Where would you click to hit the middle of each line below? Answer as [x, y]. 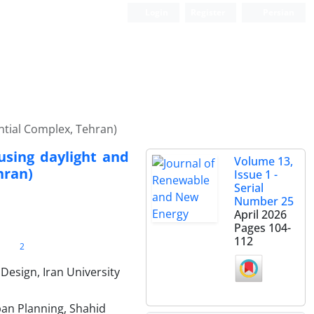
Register [208, 12]
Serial [249, 188]
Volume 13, [264, 161]
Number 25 [264, 201]
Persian [278, 12]
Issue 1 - [256, 175]
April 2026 [260, 214]
